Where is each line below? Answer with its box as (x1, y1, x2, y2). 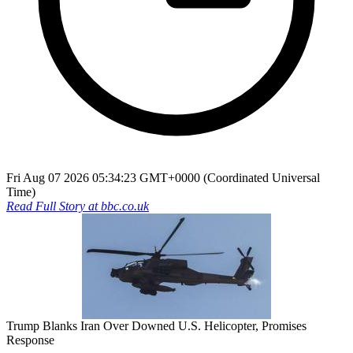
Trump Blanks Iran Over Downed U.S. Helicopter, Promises (6, 318, 307, 333)
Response (6, 333, 54, 347)
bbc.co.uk (101, 199, 149, 213)
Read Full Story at (6, 199, 101, 213)
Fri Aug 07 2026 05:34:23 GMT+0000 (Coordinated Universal (6, 170, 320, 184)
